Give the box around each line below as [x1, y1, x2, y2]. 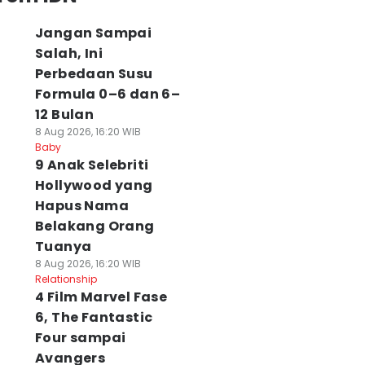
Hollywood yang [34, 176, 153, 195]
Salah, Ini [34, 44, 103, 63]
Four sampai [34, 328, 126, 347]
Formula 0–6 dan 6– [34, 85, 181, 103]
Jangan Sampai [34, 24, 152, 42]
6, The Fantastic [34, 308, 153, 327]
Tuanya [34, 237, 92, 256]
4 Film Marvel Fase [34, 288, 168, 306]
